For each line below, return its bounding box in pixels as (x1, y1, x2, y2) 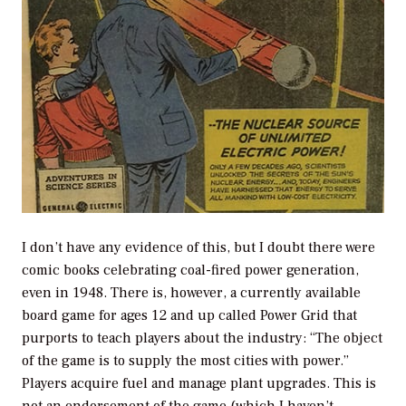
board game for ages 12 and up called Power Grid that (22, 306, 357, 325)
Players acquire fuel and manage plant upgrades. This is (22, 374, 376, 393)
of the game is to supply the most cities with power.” (22, 352, 349, 371)
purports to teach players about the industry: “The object (22, 329, 382, 348)
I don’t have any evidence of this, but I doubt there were (22, 238, 375, 257)
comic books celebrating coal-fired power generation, (22, 261, 359, 280)
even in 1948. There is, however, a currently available (22, 284, 361, 303)
